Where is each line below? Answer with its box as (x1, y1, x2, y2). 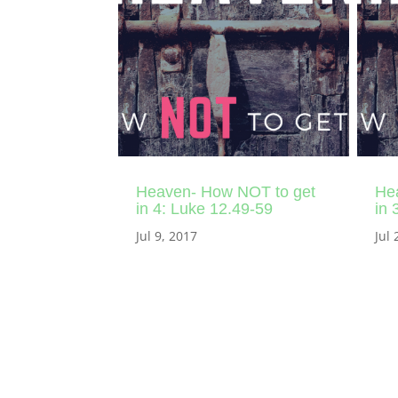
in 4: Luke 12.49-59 (136, 199, 274, 218)
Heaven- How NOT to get (136, 182, 316, 201)
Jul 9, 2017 (136, 227, 198, 244)
